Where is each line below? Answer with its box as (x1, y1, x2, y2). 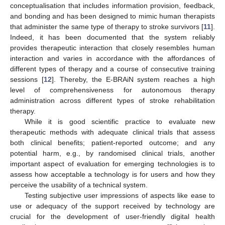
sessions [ (10, 75, 44, 83)
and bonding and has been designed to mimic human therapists (10, 12, 215, 20)
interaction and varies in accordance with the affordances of (10, 54, 215, 62)
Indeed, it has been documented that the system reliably (10, 33, 215, 41)
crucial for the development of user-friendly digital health (10, 212, 215, 220)
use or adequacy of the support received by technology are (10, 201, 215, 210)
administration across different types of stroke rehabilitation (10, 96, 215, 104)
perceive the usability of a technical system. (10, 180, 148, 189)
